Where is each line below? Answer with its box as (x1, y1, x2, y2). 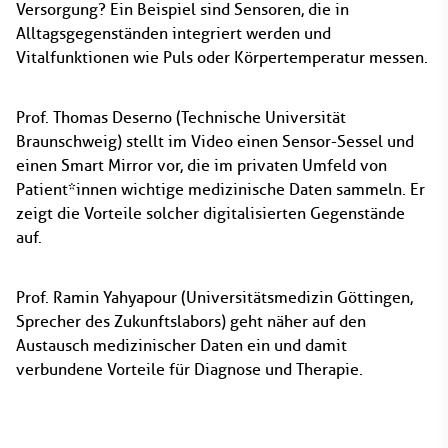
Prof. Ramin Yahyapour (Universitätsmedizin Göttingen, (16, 288, 413, 307)
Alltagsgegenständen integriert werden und (16, 24, 331, 43)
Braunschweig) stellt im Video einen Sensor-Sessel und (16, 132, 414, 151)
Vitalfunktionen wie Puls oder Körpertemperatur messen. (16, 48, 428, 67)
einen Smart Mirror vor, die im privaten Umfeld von (16, 156, 387, 175)
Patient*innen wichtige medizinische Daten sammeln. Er (16, 180, 425, 199)
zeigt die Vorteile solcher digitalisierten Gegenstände (16, 204, 405, 223)
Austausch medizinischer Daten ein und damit (16, 336, 347, 355)
